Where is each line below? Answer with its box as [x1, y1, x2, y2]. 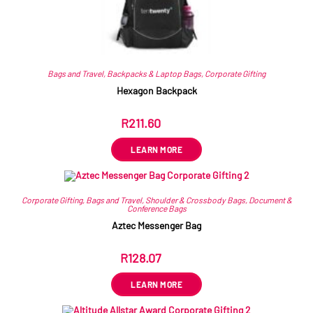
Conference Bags [126, 203, 187, 214]
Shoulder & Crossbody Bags [145, 195, 245, 205]
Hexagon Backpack [116, 85, 197, 97]
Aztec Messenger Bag [112, 219, 201, 232]
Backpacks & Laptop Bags [107, 68, 201, 79]
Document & [248, 195, 292, 205]
